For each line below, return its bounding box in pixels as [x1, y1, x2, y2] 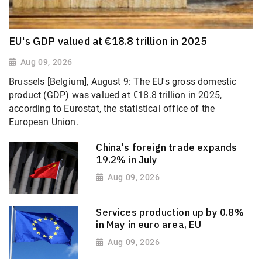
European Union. [9, 116, 78, 128]
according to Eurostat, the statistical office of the [9, 103, 215, 115]
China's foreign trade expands [96, 140, 237, 154]
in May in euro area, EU [96, 218, 202, 232]
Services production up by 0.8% [96, 206, 244, 219]
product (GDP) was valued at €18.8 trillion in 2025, [9, 89, 222, 101]
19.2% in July [96, 153, 158, 166]
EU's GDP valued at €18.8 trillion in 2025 [9, 34, 208, 48]
